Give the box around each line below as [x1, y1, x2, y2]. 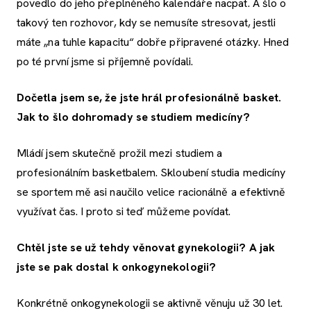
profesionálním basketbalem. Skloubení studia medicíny [17, 165, 286, 180]
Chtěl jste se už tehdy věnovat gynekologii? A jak [17, 240, 275, 255]
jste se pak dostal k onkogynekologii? [17, 260, 216, 275]
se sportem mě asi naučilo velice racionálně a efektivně [17, 185, 286, 200]
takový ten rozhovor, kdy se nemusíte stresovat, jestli [17, 15, 276, 31]
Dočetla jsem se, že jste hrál [17, 90, 166, 106]
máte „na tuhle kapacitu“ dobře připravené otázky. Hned [17, 35, 289, 50]
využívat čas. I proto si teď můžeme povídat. [17, 204, 231, 219]
